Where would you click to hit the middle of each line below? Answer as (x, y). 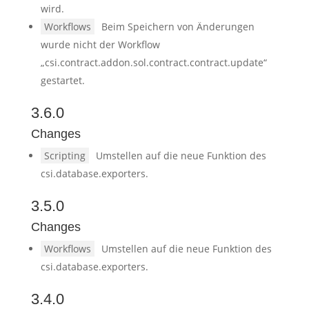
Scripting (64, 156)
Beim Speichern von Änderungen (178, 27)
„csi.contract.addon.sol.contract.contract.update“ (153, 62)
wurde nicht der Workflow (100, 44)
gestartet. (62, 80)
